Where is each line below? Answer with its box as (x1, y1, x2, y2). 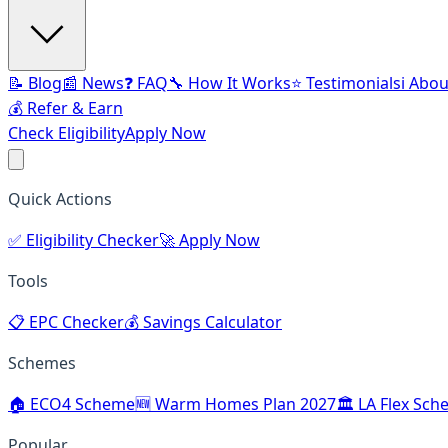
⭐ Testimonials (291, 72, 401, 94)
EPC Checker (25, 311, 124, 333)
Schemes (8, 352, 76, 374)
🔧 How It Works (168, 72, 291, 94)
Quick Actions (8, 188, 112, 210)
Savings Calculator (139, 311, 282, 333)
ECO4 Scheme (26, 393, 135, 415)
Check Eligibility (8, 122, 125, 144)
